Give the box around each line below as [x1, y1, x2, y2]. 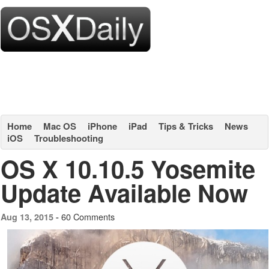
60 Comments [61, 210, 115, 223]
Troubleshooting [34, 131, 103, 145]
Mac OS [43, 119, 76, 133]
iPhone [88, 119, 117, 133]
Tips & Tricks [159, 119, 213, 133]
